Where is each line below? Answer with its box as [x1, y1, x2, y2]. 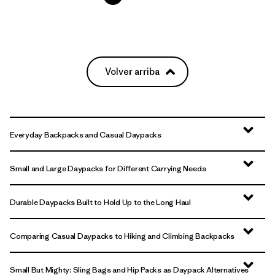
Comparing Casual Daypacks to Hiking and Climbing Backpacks [10, 230, 235, 241]
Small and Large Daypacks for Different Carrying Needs [10, 163, 206, 174]
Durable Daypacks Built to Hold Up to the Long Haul [10, 196, 191, 207]
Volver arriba [105, 65, 160, 77]
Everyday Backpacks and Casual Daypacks [10, 129, 161, 140]
